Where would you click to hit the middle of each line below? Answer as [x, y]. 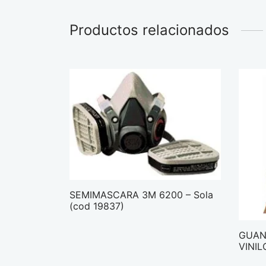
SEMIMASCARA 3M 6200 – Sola [141, 194]
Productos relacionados [149, 30]
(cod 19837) [97, 206]
